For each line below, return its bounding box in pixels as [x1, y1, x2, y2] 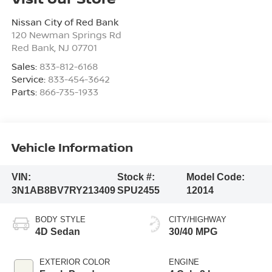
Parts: [11, 86, 39, 98]
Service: [11, 73, 48, 86]
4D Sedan [35, 226, 80, 237]
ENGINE [169, 257, 199, 267]
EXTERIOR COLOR [39, 257, 110, 267]
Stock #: [117, 172, 155, 183]
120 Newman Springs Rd [11, 29, 121, 41]
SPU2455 [117, 185, 160, 196]
